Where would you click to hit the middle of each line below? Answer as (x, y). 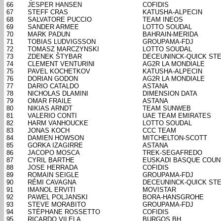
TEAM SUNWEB (167, 109)
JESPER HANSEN (55, 5)
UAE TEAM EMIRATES (177, 116)
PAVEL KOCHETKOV (59, 72)
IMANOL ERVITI (52, 190)
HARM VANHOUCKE (58, 123)
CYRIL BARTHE (51, 160)
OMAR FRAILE (50, 101)
